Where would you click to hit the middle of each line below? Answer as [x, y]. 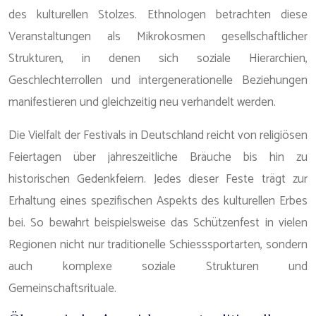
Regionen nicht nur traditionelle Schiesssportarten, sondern [158, 245]
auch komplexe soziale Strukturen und [158, 267]
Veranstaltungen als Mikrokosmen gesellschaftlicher [158, 37]
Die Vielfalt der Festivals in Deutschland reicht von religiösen [158, 135]
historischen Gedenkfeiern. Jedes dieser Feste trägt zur [158, 179]
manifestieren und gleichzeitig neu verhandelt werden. [142, 102]
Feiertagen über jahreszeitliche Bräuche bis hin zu [158, 157]
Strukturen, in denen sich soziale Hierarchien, [158, 59]
